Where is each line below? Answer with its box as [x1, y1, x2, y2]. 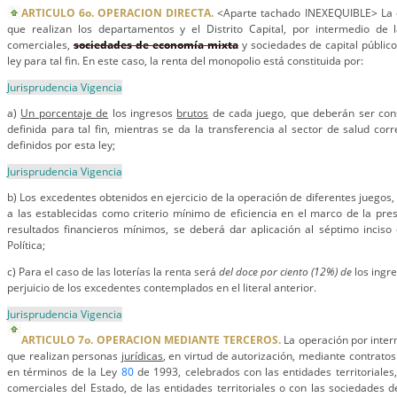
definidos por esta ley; [7, 137, 115, 152]
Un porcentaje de [20, 105, 109, 121]
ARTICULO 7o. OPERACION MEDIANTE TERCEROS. [21, 332, 281, 347]
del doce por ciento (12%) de [219, 264, 352, 279]
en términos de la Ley [7, 364, 121, 379]
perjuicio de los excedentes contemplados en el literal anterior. [7, 280, 316, 295]
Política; [7, 237, 45, 253]
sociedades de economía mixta [73, 37, 238, 52]
